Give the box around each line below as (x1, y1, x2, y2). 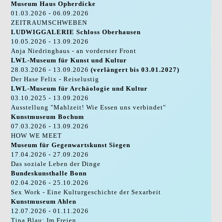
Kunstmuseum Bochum (11, 112, 85, 120)
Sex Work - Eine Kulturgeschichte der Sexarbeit (11, 188, 162, 196)
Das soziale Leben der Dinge (11, 160, 101, 167)
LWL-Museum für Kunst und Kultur (11, 56, 127, 64)
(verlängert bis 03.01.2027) (91, 65, 180, 73)
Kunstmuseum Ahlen (11, 197, 77, 205)
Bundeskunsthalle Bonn (11, 169, 87, 177)
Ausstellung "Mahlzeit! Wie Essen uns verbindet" (11, 103, 166, 111)
